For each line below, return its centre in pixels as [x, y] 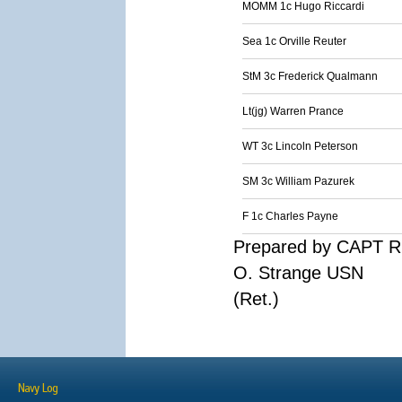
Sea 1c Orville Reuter [294, 41]
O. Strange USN [298, 273]
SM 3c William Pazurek [298, 181]
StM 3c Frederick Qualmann [310, 76]
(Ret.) [256, 299]
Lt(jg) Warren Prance [293, 111]
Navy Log [38, 389]
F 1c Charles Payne [290, 216]
